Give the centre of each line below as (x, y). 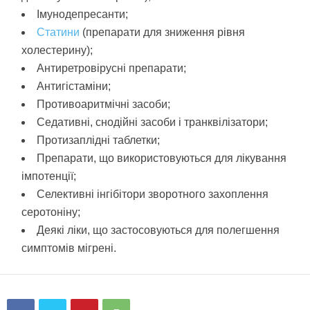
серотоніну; (51, 212)
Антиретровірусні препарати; (111, 69)
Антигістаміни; (74, 86)
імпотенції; (49, 176)
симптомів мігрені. (69, 248)
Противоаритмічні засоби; (103, 104)
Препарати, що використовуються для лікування (162, 158)
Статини (58, 33)
